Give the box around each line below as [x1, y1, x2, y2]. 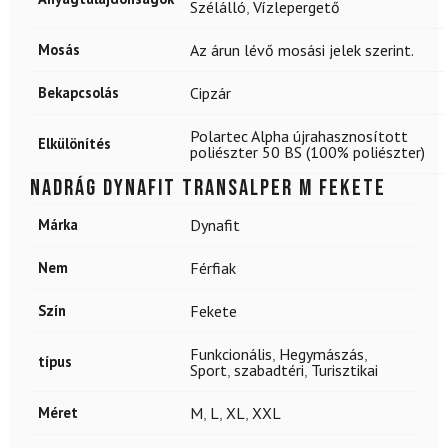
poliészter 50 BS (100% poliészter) [190, 141, 425, 162]
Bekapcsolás [38, 82, 119, 102]
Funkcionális [190, 343, 272, 364]
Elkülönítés [38, 133, 111, 153]
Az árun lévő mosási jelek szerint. [190, 39, 414, 60]
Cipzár [190, 82, 231, 103]
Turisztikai [311, 359, 378, 380]
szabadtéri [234, 359, 304, 380]
